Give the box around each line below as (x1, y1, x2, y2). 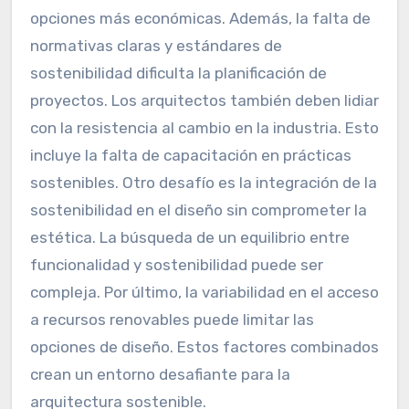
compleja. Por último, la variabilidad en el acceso (29, 282, 379, 301)
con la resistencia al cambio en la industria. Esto (29, 118, 379, 137)
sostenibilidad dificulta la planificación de (29, 63, 327, 82)
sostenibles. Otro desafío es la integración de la (29, 173, 377, 192)
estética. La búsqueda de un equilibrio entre (29, 227, 350, 246)
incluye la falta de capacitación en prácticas (29, 145, 351, 164)
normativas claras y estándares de (29, 36, 282, 55)
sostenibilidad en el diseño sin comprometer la (29, 200, 367, 219)
